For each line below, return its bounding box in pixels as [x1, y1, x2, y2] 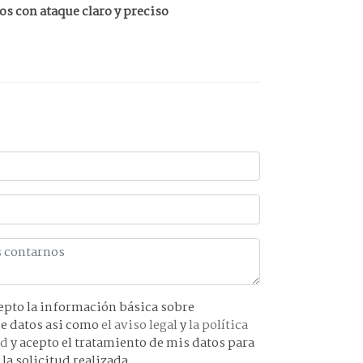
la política [188, 314, 248, 335]
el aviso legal [100, 314, 180, 335]
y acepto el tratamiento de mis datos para [10, 332, 254, 353]
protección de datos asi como [45, 314, 101, 335]
